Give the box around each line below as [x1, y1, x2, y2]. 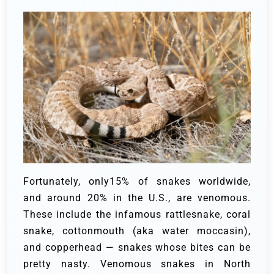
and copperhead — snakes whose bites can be [23, 242, 251, 254]
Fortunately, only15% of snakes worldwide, [23, 176, 251, 188]
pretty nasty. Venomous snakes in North [23, 258, 251, 270]
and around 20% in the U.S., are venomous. [23, 192, 251, 204]
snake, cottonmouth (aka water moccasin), [23, 225, 251, 237]
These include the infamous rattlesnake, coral [23, 209, 251, 221]
